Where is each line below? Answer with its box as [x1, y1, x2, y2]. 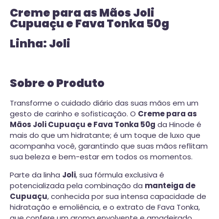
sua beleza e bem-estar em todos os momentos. [10, 151, 193, 162]
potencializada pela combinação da [10, 180, 145, 191]
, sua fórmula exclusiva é [76, 169, 164, 180]
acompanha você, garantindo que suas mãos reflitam [10, 140, 208, 151]
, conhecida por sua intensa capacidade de [47, 191, 206, 201]
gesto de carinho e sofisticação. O [10, 108, 138, 119]
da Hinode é [155, 119, 201, 130]
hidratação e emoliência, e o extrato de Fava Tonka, [10, 201, 200, 212]
